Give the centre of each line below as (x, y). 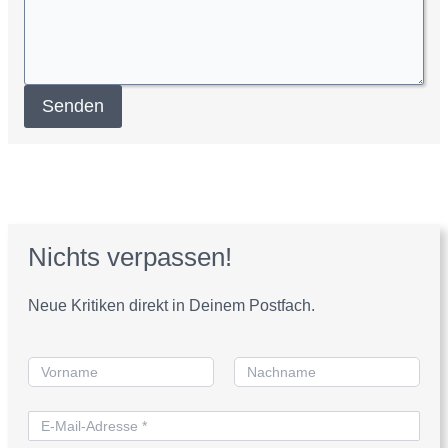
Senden (73, 106)
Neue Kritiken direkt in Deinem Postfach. (171, 305)
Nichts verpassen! (130, 256)
